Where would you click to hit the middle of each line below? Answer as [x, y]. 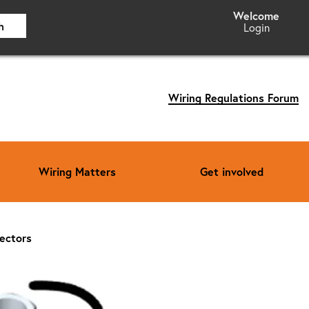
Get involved [232, 171]
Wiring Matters [77, 171]
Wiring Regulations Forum [233, 98]
